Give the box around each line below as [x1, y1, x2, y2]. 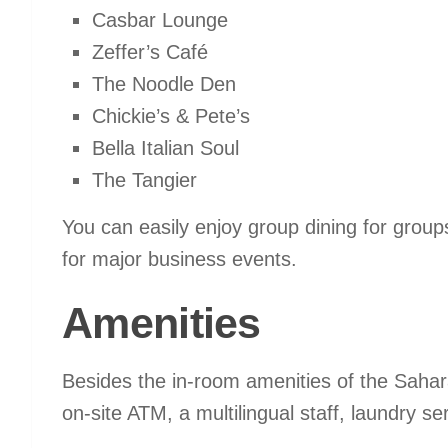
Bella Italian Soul [92, 137, 239, 160]
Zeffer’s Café [92, 41, 208, 64]
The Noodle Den [92, 73, 236, 96]
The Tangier [92, 169, 197, 192]
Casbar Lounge [92, 9, 228, 32]
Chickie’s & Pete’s [92, 105, 250, 128]
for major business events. [62, 248, 303, 271]
